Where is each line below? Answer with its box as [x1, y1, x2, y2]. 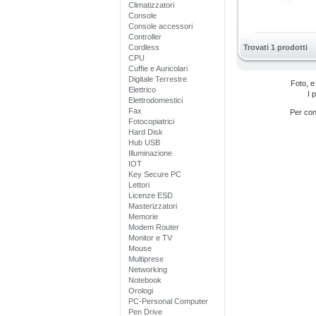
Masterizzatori [128, 202, 177, 210]
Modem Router [128, 223, 179, 231]
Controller [128, 32, 162, 41]
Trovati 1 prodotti [243, 43, 308, 51]
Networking [128, 265, 167, 274]
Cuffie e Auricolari [128, 64, 188, 73]
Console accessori [128, 22, 193, 30]
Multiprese [128, 255, 164, 263]
